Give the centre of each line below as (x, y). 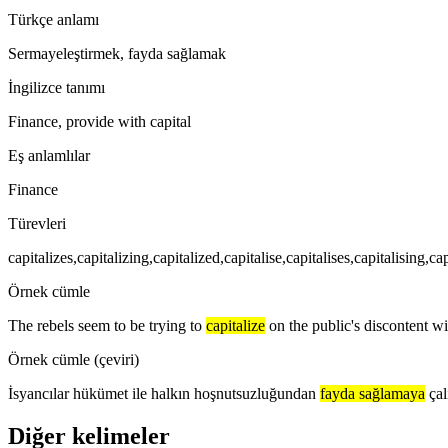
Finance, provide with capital (99, 121)
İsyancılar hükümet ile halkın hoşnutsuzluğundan (162, 393)
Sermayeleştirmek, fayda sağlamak (117, 53)
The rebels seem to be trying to (105, 325)
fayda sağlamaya (372, 393)
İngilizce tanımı (56, 87)
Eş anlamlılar (49, 155)
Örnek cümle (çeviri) (73, 359)
